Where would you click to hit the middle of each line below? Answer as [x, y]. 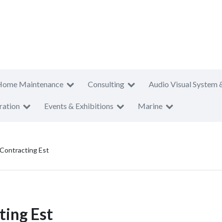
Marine [150, 106]
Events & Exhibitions [79, 106]
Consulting [106, 84]
